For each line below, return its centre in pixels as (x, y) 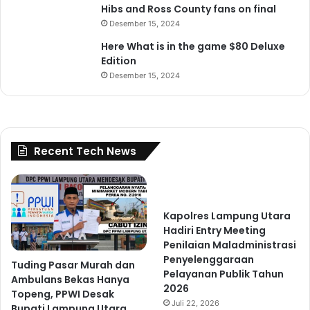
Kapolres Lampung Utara (227, 216)
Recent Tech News (85, 152)
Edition (119, 61)
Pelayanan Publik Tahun (224, 274)
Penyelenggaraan (209, 260)
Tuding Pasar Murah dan (73, 265)
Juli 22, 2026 (196, 303)
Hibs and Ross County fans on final (189, 9)
